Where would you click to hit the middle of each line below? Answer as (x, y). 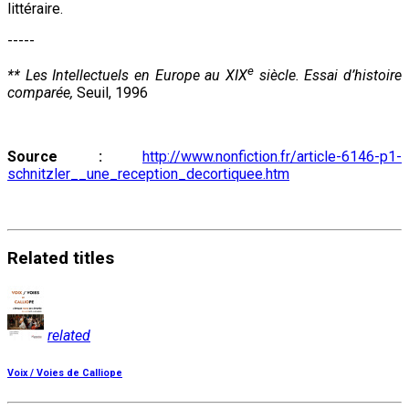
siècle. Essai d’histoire (328, 76)
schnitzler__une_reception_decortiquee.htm (148, 174)
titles (94, 258)
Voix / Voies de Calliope (65, 372)
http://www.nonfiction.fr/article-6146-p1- (272, 157)
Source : (55, 157)
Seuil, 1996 (110, 93)
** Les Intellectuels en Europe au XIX (127, 76)
